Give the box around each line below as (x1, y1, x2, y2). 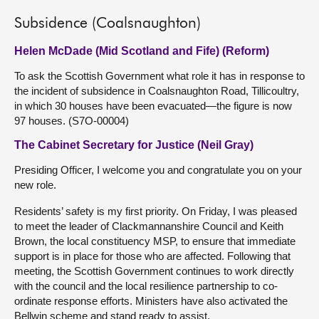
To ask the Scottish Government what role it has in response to (14, 70, 305, 82)
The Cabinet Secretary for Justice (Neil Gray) (14, 139, 253, 151)
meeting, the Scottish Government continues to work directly (14, 265, 294, 277)
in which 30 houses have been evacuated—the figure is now (14, 100, 292, 112)
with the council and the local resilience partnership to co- (14, 280, 278, 292)
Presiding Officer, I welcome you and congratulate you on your (14, 164, 302, 176)
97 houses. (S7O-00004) (14, 115, 129, 127)
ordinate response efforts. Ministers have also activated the (14, 295, 288, 307)
